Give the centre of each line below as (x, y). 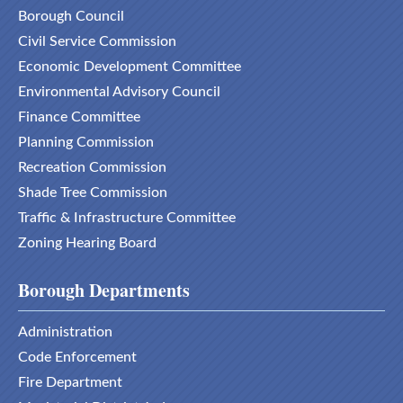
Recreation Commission (92, 167)
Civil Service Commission (97, 41)
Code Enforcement (77, 357)
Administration (65, 332)
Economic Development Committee (130, 67)
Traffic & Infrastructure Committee (127, 218)
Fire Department (70, 382)
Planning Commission (86, 142)
